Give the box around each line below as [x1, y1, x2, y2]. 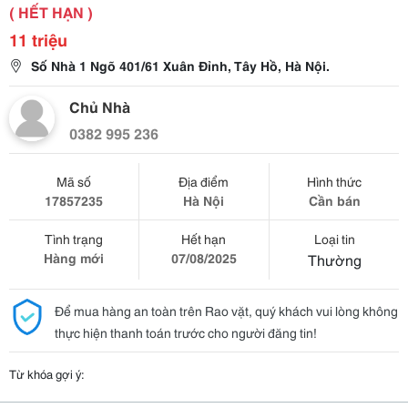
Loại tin [313, 229, 355, 248]
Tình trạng [44, 229, 103, 248]
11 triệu [9, 27, 67, 51]
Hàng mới [43, 249, 104, 267]
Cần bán [308, 191, 361, 209]
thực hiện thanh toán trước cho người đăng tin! [55, 323, 317, 342]
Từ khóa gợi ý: [9, 365, 85, 382]
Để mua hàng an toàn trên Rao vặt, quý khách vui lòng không [55, 301, 398, 320]
